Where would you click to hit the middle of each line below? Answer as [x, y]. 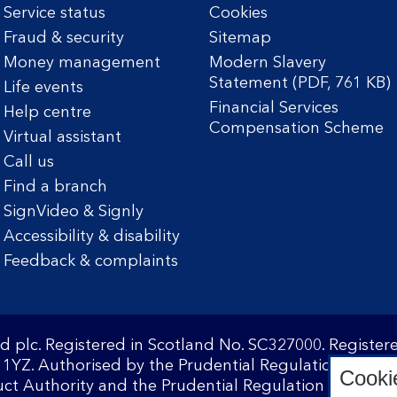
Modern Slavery [268, 63]
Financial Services [274, 108]
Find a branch [55, 187]
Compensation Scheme [296, 128]
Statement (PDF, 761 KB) [300, 83]
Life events [43, 88]
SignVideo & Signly [73, 212]
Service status [54, 13]
